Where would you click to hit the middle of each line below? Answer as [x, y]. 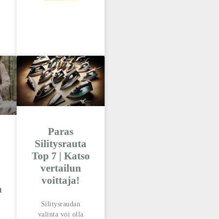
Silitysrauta [61, 144]
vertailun [61, 168]
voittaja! [61, 181]
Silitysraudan [61, 204]
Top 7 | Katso [61, 156]
